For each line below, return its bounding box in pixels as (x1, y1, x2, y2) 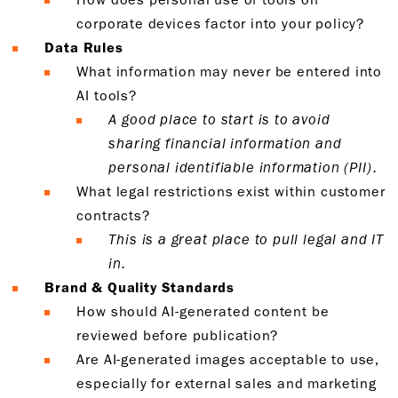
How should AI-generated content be (76, 302, 330, 321)
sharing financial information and (108, 134, 342, 153)
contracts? (76, 206, 155, 225)
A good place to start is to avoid (108, 110, 330, 129)
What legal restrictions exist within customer (76, 182, 386, 201)
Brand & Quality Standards (44, 278, 239, 297)
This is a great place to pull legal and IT (108, 230, 384, 249)
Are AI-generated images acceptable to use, (76, 350, 379, 369)
